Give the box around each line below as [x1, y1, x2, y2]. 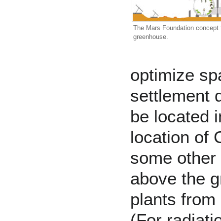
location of [130, 127, 214, 147]
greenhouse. [133, 33, 168, 40]
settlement [130, 86, 210, 106]
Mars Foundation [146, 24, 194, 32]
